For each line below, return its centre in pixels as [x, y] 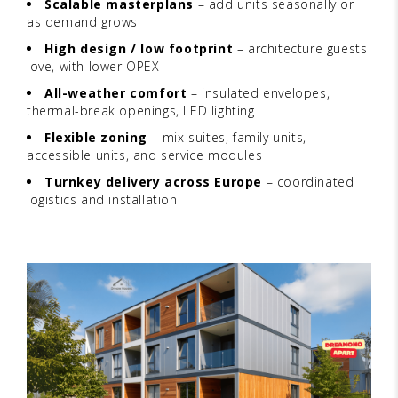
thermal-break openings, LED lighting [141, 110]
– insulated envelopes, [259, 92]
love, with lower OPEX [93, 66]
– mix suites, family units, [227, 137]
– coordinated [308, 181]
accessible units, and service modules [145, 155]
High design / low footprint [139, 48]
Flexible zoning [96, 137]
